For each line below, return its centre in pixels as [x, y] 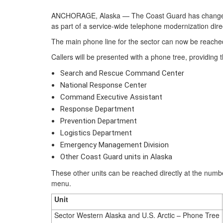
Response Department [97, 109]
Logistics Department [96, 133]
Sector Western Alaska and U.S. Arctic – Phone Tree [137, 215]
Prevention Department [98, 121]
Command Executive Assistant [111, 97]
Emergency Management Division [115, 145]
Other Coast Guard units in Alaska [116, 157]
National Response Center [103, 85]
